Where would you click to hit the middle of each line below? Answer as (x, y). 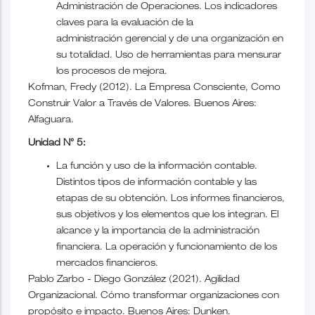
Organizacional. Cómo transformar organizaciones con (154, 296)
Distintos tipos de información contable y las (156, 183)
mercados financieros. (107, 264)
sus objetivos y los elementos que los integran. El (167, 215)
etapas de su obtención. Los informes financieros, (171, 199)
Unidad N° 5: (57, 143)
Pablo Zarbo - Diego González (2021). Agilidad (134, 280)
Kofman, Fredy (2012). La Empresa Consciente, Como (154, 88)
